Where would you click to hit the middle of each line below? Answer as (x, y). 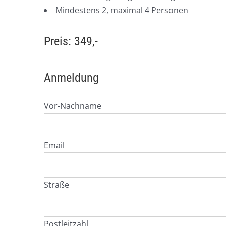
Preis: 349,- (71, 41)
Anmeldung (71, 77)
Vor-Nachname (73, 106)
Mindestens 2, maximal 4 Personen (122, 10)
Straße (56, 184)
